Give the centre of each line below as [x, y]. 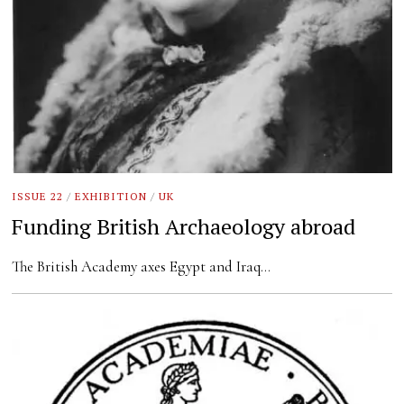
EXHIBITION [111, 196]
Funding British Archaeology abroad [184, 227]
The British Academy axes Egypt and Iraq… [142, 267]
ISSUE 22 [38, 196]
